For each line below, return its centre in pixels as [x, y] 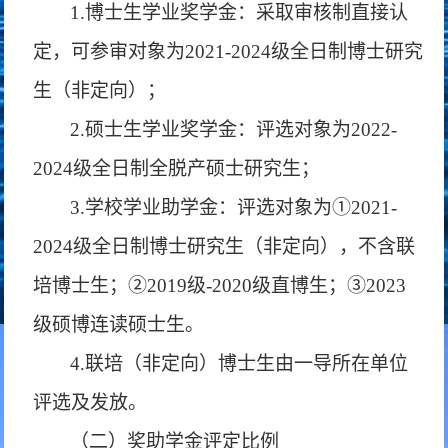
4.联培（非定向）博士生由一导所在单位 [239, 363]
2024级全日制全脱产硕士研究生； [177, 168]
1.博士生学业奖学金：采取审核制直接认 [239, 12]
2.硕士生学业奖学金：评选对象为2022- [234, 129]
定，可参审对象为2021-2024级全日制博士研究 [228, 51]
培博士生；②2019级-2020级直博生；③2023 [220, 285]
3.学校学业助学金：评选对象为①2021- [234, 207]
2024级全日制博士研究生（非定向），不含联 [224, 246]
